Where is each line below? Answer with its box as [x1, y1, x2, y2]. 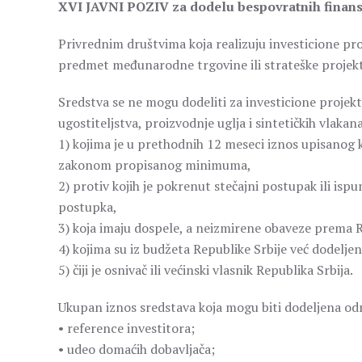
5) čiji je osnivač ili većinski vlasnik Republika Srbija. [58, 261, 353, 279]
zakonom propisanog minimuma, [58, 156, 251, 174]
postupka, [58, 198, 117, 216]
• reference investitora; [58, 319, 195, 337]
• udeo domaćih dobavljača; [58, 340, 215, 358]
